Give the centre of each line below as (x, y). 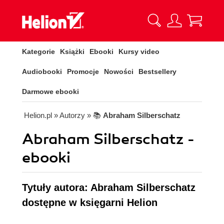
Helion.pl (38, 115)
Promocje (83, 71)
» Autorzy (69, 115)
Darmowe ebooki (50, 91)
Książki (72, 51)
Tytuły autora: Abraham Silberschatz (109, 187)
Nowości (119, 71)
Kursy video (139, 51)
